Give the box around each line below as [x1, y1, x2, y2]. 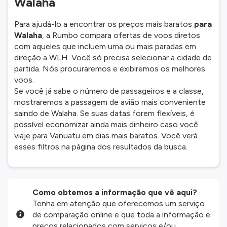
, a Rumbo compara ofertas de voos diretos [42, 30, 200, 40]
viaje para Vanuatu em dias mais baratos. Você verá [14, 131, 198, 140]
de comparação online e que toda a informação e [32, 210, 210, 219]
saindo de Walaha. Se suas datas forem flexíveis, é [14, 108, 195, 118]
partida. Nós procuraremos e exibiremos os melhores [14, 64, 205, 73]
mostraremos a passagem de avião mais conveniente [14, 97, 206, 107]
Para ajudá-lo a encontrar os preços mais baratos [14, 19, 194, 29]
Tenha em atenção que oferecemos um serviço [32, 199, 205, 208]
